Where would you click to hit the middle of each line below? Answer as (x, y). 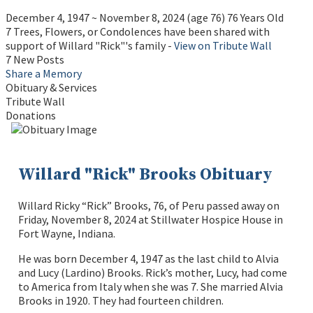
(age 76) (205, 17)
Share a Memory (44, 73)
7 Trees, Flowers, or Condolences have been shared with (138, 31)
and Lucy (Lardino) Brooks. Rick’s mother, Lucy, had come (153, 273)
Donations (31, 115)
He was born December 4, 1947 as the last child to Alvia (149, 259)
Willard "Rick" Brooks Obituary (146, 174)
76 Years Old (254, 17)
